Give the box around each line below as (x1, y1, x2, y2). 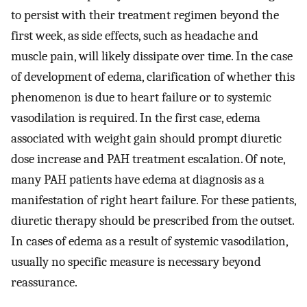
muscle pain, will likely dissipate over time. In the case (11, 49, 293, 64)
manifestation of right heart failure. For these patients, (11, 193, 296, 208)
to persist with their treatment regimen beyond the (11, 8, 279, 23)
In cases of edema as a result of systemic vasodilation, (11, 234, 288, 249)
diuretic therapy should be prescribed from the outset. (11, 213, 294, 229)
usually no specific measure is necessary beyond (11, 254, 261, 270)
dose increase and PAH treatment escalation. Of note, (11, 151, 285, 167)
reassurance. (11, 275, 77, 291)
